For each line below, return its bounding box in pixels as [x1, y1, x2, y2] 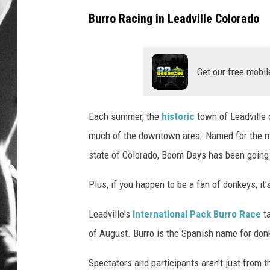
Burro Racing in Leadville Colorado [89, 11, 259, 26]
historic [162, 110, 197, 122]
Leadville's [89, 207, 133, 220]
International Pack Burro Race [133, 207, 263, 220]
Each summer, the [89, 110, 162, 122]
